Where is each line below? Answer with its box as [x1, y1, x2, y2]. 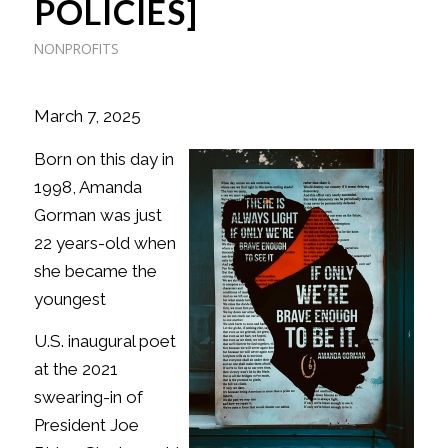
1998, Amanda [33, 176, 142, 197]
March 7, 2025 [33, 106, 141, 127]
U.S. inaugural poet [33, 331, 176, 352]
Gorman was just [33, 204, 162, 225]
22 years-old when [33, 232, 176, 253]
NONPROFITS [33, 39, 119, 58]
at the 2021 [33, 359, 118, 380]
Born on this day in [33, 148, 174, 169]
